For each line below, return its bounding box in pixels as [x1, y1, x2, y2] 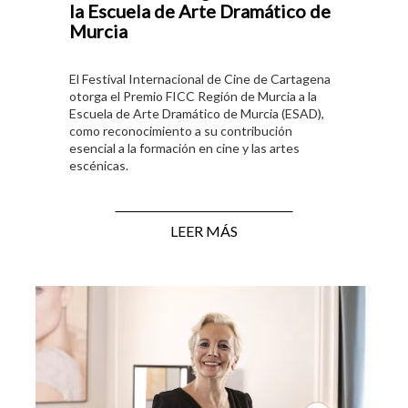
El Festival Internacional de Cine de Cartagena [69, 70, 331, 87]
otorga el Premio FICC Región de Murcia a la [69, 87, 317, 104]
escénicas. [69, 157, 128, 173]
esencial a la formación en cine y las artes [69, 139, 300, 156]
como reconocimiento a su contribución [69, 122, 292, 138]
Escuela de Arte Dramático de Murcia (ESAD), [69, 105, 324, 121]
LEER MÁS [170, 221, 238, 240]
